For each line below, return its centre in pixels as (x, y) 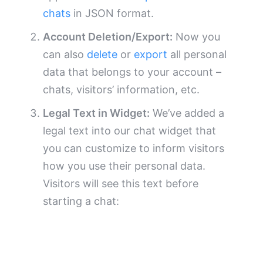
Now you (197, 37)
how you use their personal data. (124, 166)
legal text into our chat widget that (130, 131)
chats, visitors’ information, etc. (122, 90)
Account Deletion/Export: (108, 37)
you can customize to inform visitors (134, 149)
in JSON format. (112, 14)
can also (65, 55)
